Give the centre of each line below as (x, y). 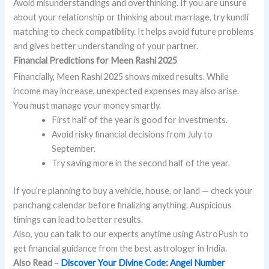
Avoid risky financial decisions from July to (132, 134)
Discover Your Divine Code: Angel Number (143, 263)
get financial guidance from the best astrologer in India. (120, 248)
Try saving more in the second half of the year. (141, 163)
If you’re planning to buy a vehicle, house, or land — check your (133, 191)
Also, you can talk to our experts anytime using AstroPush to (131, 234)
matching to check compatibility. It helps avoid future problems (134, 32)
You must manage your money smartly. (87, 106)
